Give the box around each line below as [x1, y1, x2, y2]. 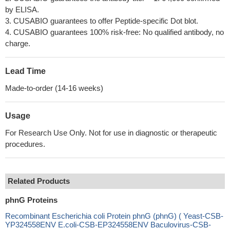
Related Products [8, 177, 70, 185]
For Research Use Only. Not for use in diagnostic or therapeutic [5, 128, 217, 137]
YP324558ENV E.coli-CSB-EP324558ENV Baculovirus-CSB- [5, 220, 211, 229]
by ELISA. [5, 5, 39, 14]
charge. [5, 39, 30, 48]
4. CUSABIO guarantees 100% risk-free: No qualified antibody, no [5, 28, 224, 36]
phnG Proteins [5, 196, 57, 204]
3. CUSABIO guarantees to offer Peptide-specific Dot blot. [5, 16, 198, 25]
